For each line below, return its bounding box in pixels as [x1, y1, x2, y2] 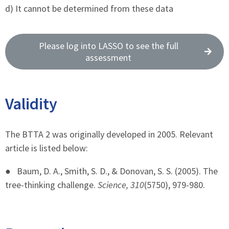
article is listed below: [5, 142, 88, 154]
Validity [5, 94, 57, 114]
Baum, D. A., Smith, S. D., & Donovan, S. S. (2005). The [17, 165, 218, 177]
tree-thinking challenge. [5, 179, 98, 191]
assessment [85, 52, 131, 64]
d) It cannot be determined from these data [5, 3, 173, 15]
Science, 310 [98, 179, 144, 191]
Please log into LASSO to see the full [38, 40, 178, 52]
